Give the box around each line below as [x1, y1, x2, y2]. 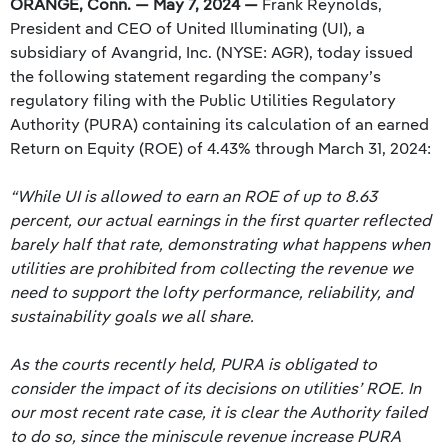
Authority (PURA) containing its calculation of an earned [10, 114, 429, 134]
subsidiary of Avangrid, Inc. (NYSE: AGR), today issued [10, 42, 413, 62]
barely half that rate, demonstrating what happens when [10, 234, 430, 254]
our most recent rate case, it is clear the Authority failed [10, 402, 427, 422]
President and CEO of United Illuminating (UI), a [10, 18, 365, 38]
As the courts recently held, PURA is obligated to [10, 354, 377, 374]
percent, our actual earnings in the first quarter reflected [10, 210, 431, 230]
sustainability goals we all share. [10, 306, 254, 326]
